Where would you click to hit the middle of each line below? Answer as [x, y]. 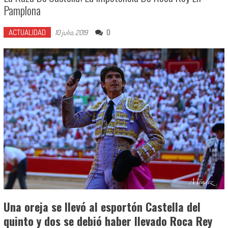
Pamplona [22, 10]
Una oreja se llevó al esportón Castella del [102, 206]
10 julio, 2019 [71, 33]
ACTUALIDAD [27, 33]
